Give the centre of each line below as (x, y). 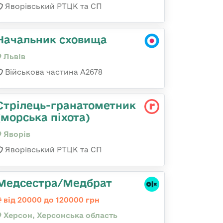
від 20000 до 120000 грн (51, 200)
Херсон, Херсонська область (59, 215)
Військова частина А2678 (53, 72)
